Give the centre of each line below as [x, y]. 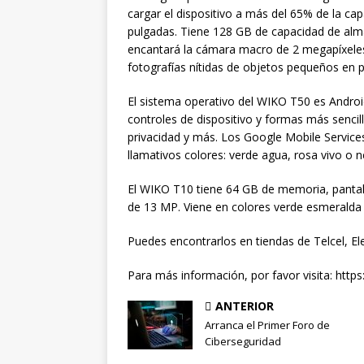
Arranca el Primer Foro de [267, 325]
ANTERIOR [245, 306]
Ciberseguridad [243, 342]
